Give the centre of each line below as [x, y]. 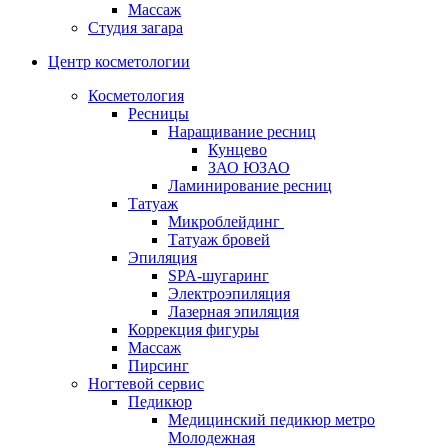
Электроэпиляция [229, 294]
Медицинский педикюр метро [271, 420]
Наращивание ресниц [242, 132]
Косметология [136, 96]
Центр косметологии [119, 62]
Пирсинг [158, 366]
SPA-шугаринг [218, 276]
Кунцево [237, 150]
